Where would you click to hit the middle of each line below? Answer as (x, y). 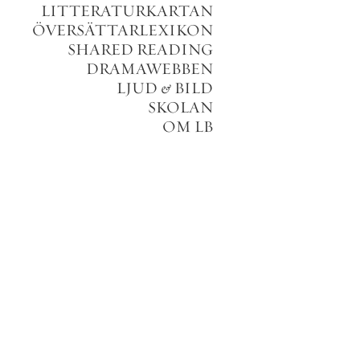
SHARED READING (140, 49)
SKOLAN (180, 107)
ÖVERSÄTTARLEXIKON (123, 30)
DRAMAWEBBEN (149, 69)
